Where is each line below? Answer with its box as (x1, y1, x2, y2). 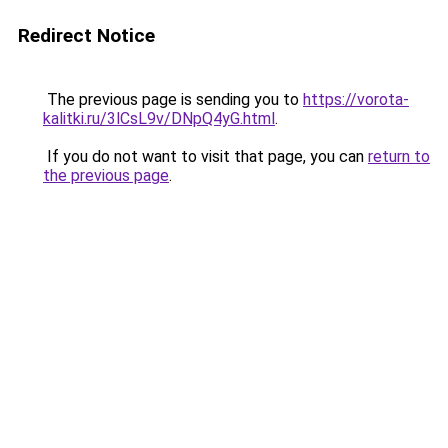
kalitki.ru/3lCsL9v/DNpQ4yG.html (43, 109, 275, 128)
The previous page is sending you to (43, 90, 303, 109)
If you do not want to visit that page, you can (43, 147, 368, 166)
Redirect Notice (18, 24, 155, 47)
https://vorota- (303, 90, 409, 109)
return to (368, 147, 430, 166)
